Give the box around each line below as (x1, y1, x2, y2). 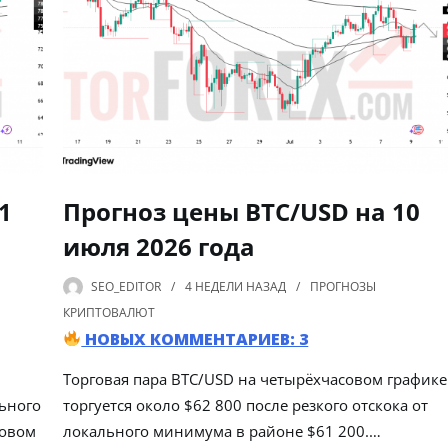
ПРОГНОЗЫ (310, 277, 377, 295)
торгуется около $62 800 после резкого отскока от (63, 394, 429, 415)
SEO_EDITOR (91, 277, 162, 295)
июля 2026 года (63, 229, 256, 263)
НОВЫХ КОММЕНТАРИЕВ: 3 (81, 327, 309, 350)
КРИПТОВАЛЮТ (63, 303, 156, 321)
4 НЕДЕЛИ (185, 277, 244, 295)
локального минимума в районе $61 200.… (63, 420, 382, 441)
